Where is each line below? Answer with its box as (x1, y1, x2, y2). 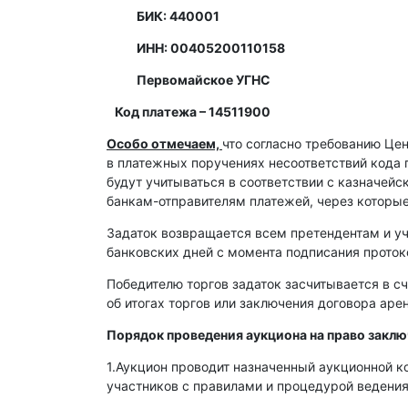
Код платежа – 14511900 (107, 104, 270, 119)
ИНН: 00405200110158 (107, 40, 285, 56)
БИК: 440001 (107, 8, 219, 24)
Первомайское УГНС (107, 72, 270, 87)
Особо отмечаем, (107, 136, 222, 151)
